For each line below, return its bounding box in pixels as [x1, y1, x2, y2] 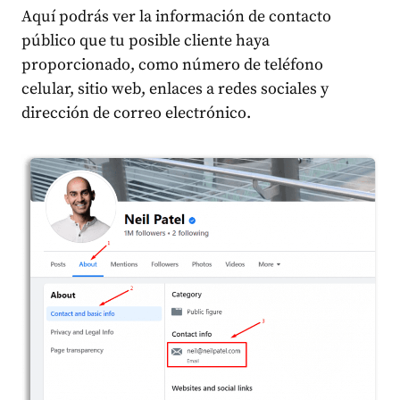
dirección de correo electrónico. [21, 102, 251, 123]
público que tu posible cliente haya [21, 29, 270, 51]
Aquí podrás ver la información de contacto [21, 5, 331, 27]
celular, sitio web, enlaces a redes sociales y [21, 78, 329, 99]
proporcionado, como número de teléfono [21, 54, 323, 75]
